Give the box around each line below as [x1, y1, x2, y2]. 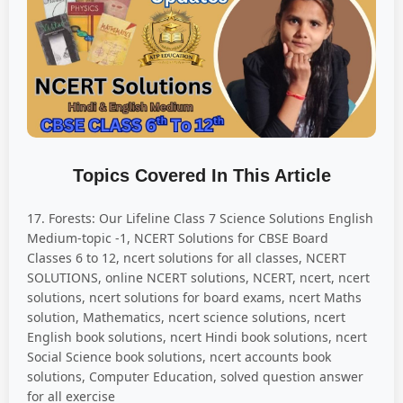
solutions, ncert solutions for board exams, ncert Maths [27, 288, 362, 306]
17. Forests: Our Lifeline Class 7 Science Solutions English [27, 209, 373, 227]
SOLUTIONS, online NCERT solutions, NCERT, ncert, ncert [27, 268, 370, 286]
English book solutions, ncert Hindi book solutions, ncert [27, 327, 367, 345]
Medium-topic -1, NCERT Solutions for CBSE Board [27, 228, 328, 246]
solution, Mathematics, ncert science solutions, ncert [27, 308, 345, 326]
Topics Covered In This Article [72, 165, 331, 185]
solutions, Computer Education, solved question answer [27, 367, 363, 385]
